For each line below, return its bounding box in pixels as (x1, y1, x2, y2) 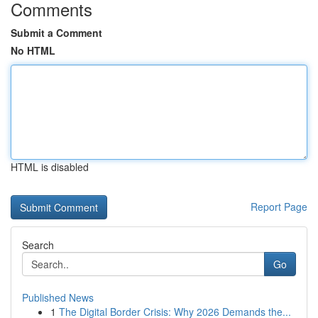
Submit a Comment (11, 26, 102, 40)
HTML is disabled (11, 160, 89, 174)
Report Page (251, 199, 307, 214)
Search (22, 238, 54, 252)
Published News (22, 290, 94, 305)
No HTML (11, 43, 55, 57)
